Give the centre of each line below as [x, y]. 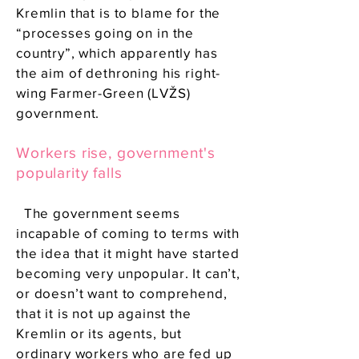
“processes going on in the [105, 32]
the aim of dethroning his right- [119, 73]
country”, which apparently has [117, 52]
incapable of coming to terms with [128, 233]
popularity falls [69, 173]
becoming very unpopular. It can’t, [128, 273]
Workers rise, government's [116, 153]
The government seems [98, 213]
